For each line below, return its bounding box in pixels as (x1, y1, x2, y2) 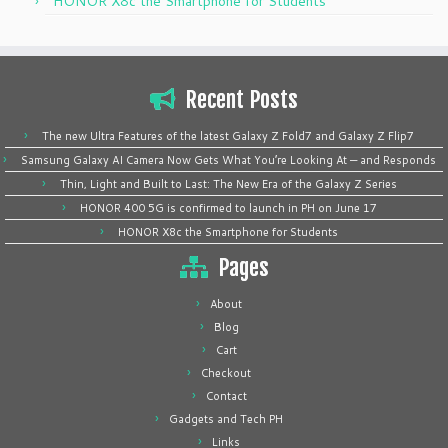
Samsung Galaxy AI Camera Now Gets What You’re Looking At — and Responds (20, 152, 436, 168)
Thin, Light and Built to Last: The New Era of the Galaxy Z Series (59, 176, 397, 192)
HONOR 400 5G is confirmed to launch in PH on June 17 (79, 200, 377, 216)
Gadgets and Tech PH (169, 411, 283, 427)
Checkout (201, 365, 251, 381)
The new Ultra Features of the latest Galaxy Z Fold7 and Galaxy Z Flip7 (42, 128, 414, 144)
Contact (205, 388, 247, 404)
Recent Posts (185, 86, 298, 113)
